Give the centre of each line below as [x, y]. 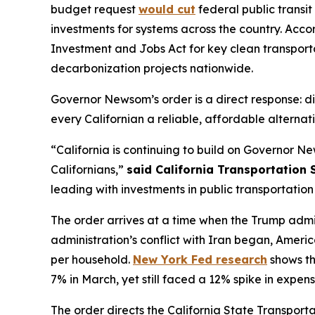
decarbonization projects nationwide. [153, 68]
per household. [92, 259]
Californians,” [89, 169]
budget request [95, 9]
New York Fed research [200, 259]
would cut [167, 9]
